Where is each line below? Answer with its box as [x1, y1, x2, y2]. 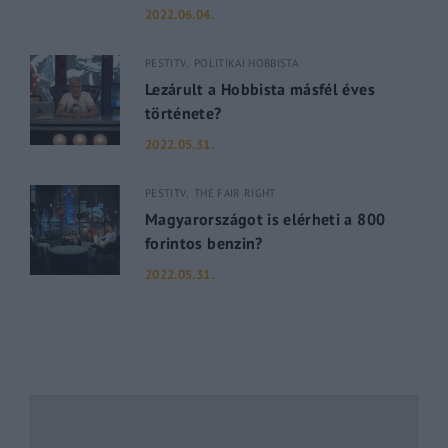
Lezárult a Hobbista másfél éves [145, 78, 375, 99]
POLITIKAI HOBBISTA [193, 55, 299, 70]
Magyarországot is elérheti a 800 [145, 208, 386, 229]
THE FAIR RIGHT [193, 185, 276, 200]
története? [145, 102, 222, 123]
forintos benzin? [145, 232, 263, 253]
